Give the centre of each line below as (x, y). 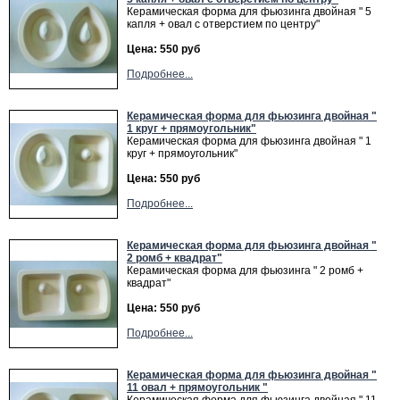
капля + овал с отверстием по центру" (223, 24)
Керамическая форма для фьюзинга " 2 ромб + (245, 271)
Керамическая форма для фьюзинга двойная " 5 (249, 12)
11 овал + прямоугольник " (197, 387)
